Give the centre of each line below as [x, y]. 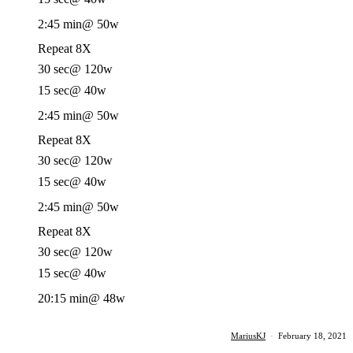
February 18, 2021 [312, 336]
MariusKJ [248, 336]
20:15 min [63, 298]
